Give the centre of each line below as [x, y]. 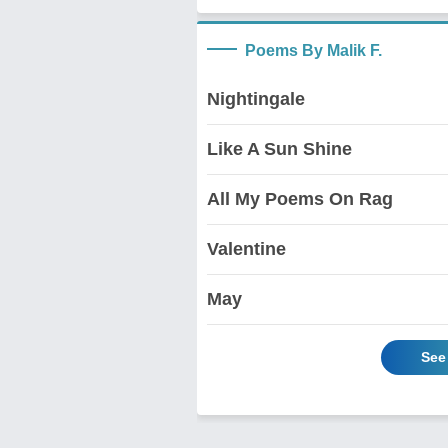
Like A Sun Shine [279, 148]
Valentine [246, 248]
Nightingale [256, 98]
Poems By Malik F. [313, 50]
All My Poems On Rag [300, 198]
